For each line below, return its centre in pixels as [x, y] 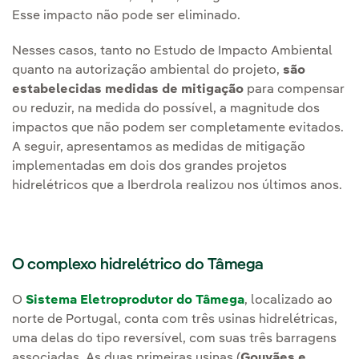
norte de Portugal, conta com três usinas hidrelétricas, [175, 320]
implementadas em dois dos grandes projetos [149, 167]
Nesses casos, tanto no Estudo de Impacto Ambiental [172, 52]
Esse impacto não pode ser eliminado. [126, 16]
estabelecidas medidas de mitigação [128, 90]
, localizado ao [288, 301]
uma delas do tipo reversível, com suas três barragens [174, 339]
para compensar [294, 90]
